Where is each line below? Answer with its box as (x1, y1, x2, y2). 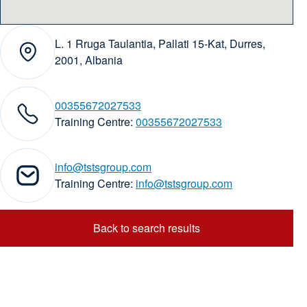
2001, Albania (55, 52, 123, 68)
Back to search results (93, 220, 200, 236)
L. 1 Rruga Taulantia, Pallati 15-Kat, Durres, (55, 36, 265, 51)
